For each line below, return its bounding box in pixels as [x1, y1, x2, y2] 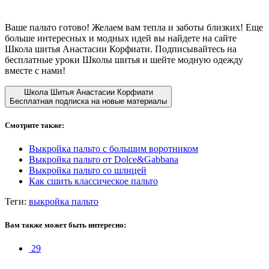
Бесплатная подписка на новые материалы [10, 96, 167, 106]
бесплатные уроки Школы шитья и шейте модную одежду [5, 54, 243, 65]
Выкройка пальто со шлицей [29, 165, 147, 176]
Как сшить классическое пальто [29, 176, 158, 187]
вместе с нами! [5, 65, 65, 76]
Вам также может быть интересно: [5, 220, 126, 230]
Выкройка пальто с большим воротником [29, 144, 198, 154]
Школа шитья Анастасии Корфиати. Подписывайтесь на [5, 43, 237, 54]
